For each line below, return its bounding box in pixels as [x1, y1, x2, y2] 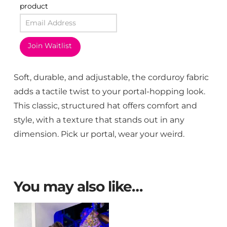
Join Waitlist [28, 41, 72, 51]
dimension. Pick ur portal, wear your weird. [13, 128, 184, 139]
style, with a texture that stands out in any [13, 114, 184, 125]
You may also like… [13, 178, 143, 196]
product [19, 1, 48, 11]
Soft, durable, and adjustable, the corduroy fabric [13, 71, 209, 82]
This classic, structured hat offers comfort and [13, 100, 197, 110]
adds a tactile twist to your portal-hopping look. [13, 86, 205, 96]
